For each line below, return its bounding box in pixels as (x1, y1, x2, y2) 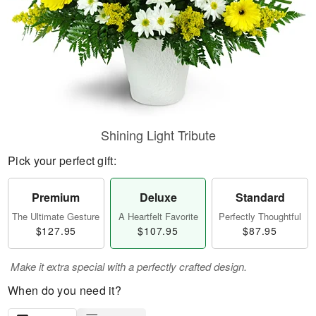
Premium (32, 189, 80, 205)
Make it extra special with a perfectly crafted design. (11, 259, 247, 274)
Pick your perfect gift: (8, 152, 116, 169)
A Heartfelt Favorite (118, 209, 198, 223)
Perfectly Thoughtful (219, 209, 302, 223)
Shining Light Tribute (100, 126, 216, 144)
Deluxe (139, 189, 177, 205)
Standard (235, 189, 285, 205)
